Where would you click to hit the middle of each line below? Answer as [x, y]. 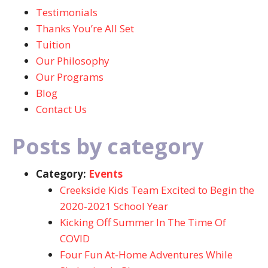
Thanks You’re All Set [85, 28]
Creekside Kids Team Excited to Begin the [157, 190]
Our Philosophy [73, 61]
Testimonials [67, 12]
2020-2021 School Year [114, 206]
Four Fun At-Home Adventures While [146, 255]
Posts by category [108, 146]
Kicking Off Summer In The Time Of [143, 222]
